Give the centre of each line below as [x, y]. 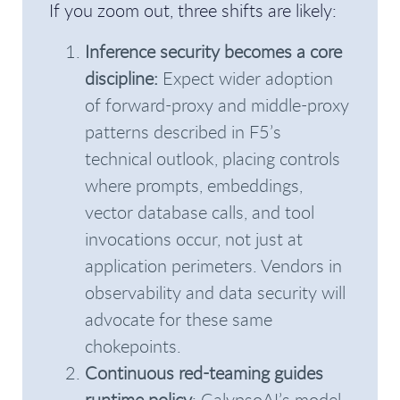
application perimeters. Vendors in [213, 266]
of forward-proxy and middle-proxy [217, 105]
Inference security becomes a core [213, 51]
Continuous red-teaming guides [204, 373]
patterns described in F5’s [183, 132]
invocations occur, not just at [194, 239]
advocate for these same [179, 319]
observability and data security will [215, 292]
